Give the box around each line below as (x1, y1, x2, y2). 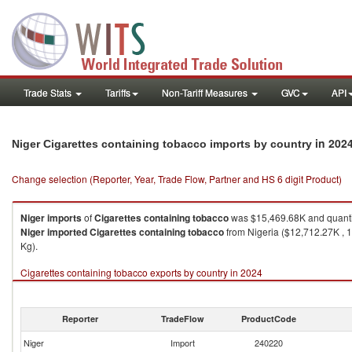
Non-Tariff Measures (162, 86, 250, 99)
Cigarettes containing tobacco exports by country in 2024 (20, 266, 262, 279)
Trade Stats (24, 86, 74, 99)
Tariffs (105, 86, 130, 99)
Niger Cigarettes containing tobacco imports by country (12, 137, 315, 150)
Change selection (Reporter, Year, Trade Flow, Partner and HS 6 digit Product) (12, 172, 342, 185)
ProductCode (241, 313, 296, 324)
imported (47, 225, 87, 239)
